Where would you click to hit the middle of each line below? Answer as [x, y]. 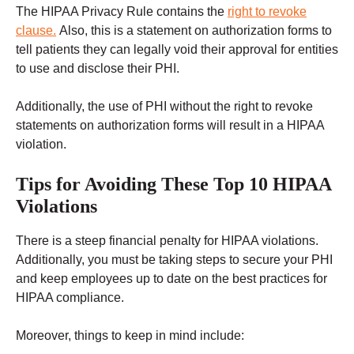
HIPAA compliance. [70, 298]
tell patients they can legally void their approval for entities [177, 50]
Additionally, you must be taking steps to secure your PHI [174, 260]
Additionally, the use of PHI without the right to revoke [164, 107]
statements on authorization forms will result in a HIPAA [170, 126]
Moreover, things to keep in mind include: [130, 336]
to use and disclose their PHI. [98, 69]
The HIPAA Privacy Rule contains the [122, 12]
